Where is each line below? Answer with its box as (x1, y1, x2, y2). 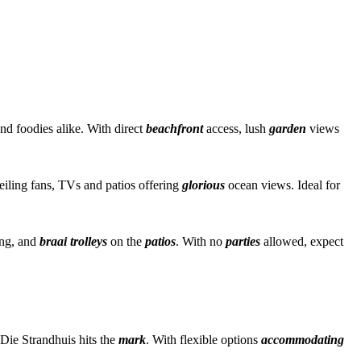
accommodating (261, 332, 344, 346)
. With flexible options (146, 332, 261, 346)
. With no (176, 234, 226, 248)
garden (269, 121, 306, 135)
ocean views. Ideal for (225, 177, 340, 192)
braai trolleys (39, 234, 107, 248)
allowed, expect (260, 234, 343, 248)
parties (226, 234, 260, 248)
